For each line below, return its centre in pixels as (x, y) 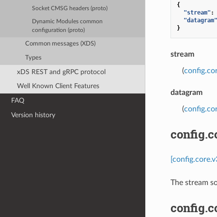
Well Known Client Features (58, 86)
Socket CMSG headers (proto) (70, 8)
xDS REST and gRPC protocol (61, 72)
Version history (33, 115)
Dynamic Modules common (68, 22)
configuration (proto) (59, 31)
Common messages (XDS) (61, 44)
